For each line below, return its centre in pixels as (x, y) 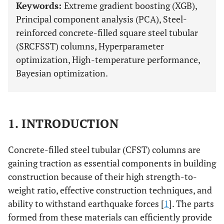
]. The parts (191, 203)
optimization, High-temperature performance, (108, 59)
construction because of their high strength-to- (102, 176)
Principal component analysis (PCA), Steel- (101, 19)
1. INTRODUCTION (63, 123)
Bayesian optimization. (62, 73)
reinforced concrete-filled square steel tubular (107, 32)
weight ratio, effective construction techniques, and (110, 190)
